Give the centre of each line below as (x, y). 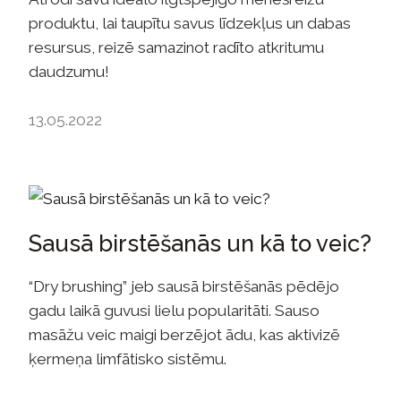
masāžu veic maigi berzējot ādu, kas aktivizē (184, 335)
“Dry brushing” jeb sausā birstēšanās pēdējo (184, 287)
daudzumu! (69, 72)
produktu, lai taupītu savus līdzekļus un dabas (190, 24)
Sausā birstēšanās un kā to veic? (200, 244)
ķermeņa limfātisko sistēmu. (128, 359)
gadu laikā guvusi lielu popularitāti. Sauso (174, 311)
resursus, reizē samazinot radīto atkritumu (176, 48)
